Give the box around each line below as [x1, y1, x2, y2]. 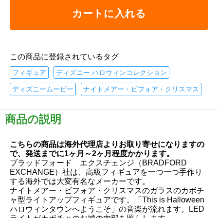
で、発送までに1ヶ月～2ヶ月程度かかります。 [10, 149, 174, 158]
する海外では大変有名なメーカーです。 [10, 177, 150, 185]
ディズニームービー [12, 85, 73, 93]
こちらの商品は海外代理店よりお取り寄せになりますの [10, 140, 204, 148]
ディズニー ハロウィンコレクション [56, 69, 167, 76]
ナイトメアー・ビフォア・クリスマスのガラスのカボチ [10, 186, 204, 195]
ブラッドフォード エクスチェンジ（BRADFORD [10, 158, 187, 167]
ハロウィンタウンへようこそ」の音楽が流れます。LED [10, 204, 204, 213]
